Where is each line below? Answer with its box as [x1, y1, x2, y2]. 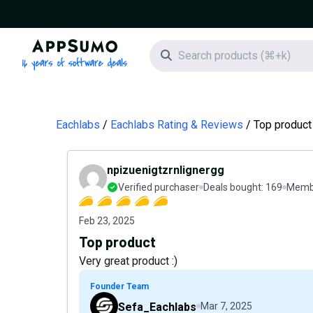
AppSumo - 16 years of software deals [73, 40, 264, 53]
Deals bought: [203, 182, 265, 193]
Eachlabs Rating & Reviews [110, 118, 243, 131]
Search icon [170, 48, 228, 61]
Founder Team [90, 282, 149, 291]
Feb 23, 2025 [79, 215, 135, 226]
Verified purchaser [118, 182, 199, 193]
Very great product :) [79, 254, 177, 268]
